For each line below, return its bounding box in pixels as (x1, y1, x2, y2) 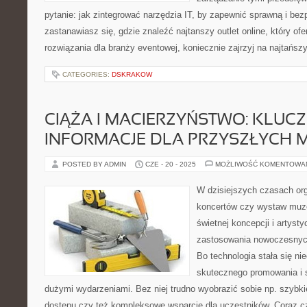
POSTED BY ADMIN (62, 160, 128, 168)
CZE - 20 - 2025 (145, 160, 196, 168)
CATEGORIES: (62, 71, 112, 78)
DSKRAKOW (112, 71, 152, 78)
